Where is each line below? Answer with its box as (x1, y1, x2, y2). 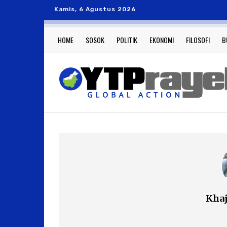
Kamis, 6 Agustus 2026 (54, 6, 136, 13)
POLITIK (117, 34, 137, 45)
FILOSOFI (186, 34, 210, 45)
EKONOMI (149, 34, 174, 45)
